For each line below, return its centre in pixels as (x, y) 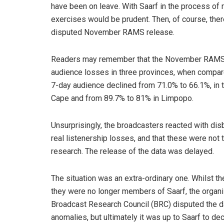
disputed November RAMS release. (113, 32)
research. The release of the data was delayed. (132, 151)
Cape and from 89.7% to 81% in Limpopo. (122, 98)
